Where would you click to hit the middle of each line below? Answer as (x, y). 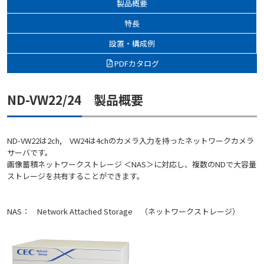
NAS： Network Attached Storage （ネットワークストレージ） (123, 212)
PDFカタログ (137, 63)
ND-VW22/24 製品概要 (75, 99)
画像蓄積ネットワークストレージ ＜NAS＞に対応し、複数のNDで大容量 (132, 164)
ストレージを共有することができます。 (76, 176)
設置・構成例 (132, 43)
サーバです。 (30, 153)
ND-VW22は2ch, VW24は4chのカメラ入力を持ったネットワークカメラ (131, 141)
